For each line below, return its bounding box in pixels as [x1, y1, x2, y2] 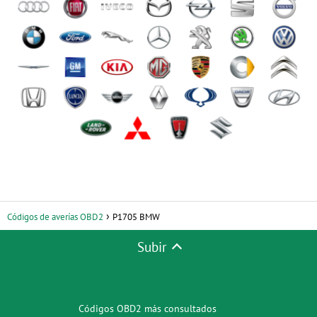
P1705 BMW [113, 210, 160, 223]
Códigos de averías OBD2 [7, 210, 103, 223]
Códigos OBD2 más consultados [78, 301, 217, 315]
